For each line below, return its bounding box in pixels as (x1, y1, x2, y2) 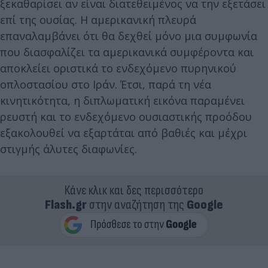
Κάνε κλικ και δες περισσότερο (65, 182, 203, 199)
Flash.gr (45, 196, 87, 213)
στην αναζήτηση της (87, 196, 187, 213)
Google (187, 196, 223, 213)
